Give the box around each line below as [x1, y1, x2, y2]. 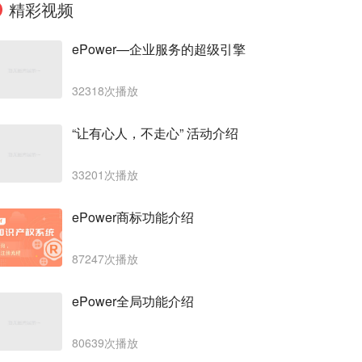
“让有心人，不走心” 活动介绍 [72, 123, 238, 142]
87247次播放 [72, 250, 138, 267]
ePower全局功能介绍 [72, 291, 194, 310]
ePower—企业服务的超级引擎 [72, 39, 246, 58]
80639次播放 [72, 334, 138, 351]
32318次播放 [72, 82, 138, 99]
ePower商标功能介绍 [72, 207, 194, 226]
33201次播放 [72, 166, 138, 183]
